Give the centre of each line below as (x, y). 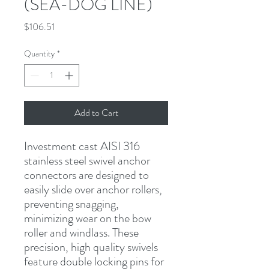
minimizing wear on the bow (88, 218)
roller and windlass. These (81, 232)
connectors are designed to (86, 175)
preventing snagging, (71, 204)
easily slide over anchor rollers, (93, 189)
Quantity (39, 53)
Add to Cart (96, 112)
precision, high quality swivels (91, 247)
